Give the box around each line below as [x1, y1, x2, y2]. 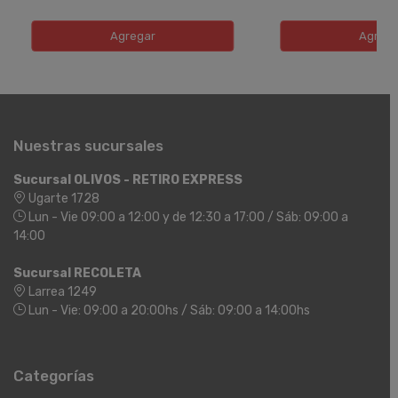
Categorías [13, 366, 94, 385]
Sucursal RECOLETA [13, 265, 141, 281]
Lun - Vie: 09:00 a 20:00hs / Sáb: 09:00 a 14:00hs [26, 302, 310, 318]
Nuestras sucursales [13, 136, 163, 155]
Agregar [109, 28, 155, 43]
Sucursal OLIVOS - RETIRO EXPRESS [13, 171, 243, 187]
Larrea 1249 [26, 283, 97, 299]
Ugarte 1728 [26, 190, 99, 206]
